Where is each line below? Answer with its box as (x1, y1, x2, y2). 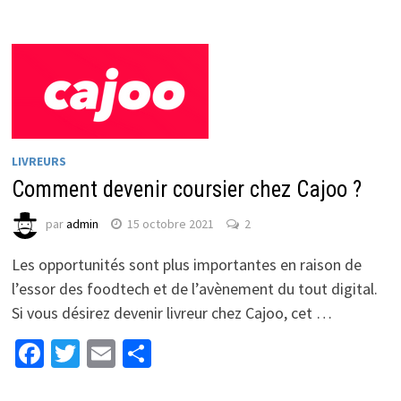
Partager (150, 336, 254, 371)
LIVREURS (11, 153, 66, 169)
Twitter (79, 336, 166, 371)
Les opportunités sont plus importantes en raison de (11, 254, 362, 275)
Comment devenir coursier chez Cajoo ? (11, 176, 362, 202)
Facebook (43, 336, 158, 371)
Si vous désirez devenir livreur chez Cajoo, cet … (11, 303, 332, 323)
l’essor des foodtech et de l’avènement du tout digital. (11, 278, 378, 299)
